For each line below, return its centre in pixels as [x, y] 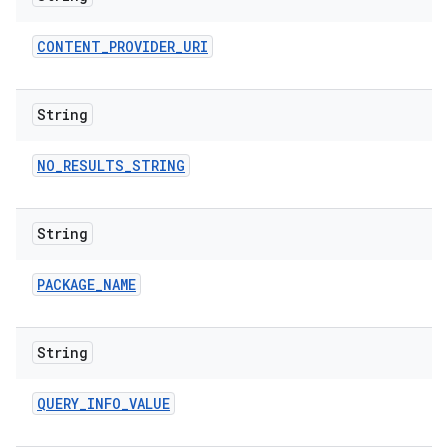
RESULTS [93, 165]
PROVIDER [142, 46]
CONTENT [69, 46]
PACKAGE [66, 284]
